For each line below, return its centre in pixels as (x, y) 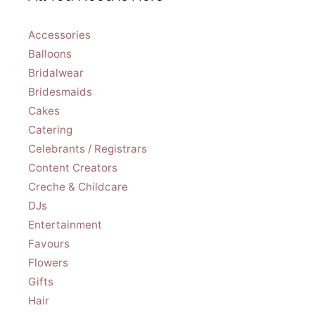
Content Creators (73, 167)
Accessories (59, 34)
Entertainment (65, 224)
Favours (49, 243)
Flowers (48, 262)
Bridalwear (56, 72)
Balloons (50, 53)
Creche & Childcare (78, 186)
